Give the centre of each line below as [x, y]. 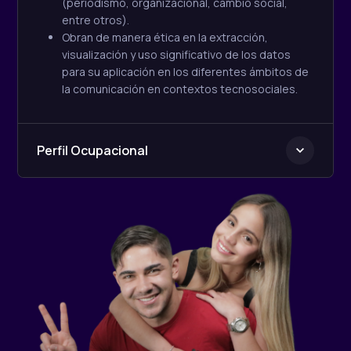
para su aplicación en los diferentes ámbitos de [185, 72]
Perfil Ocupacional [92, 151]
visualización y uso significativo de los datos [176, 55]
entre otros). [98, 20]
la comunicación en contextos [141, 89]
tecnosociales [258, 89]
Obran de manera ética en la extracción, [165, 38]
